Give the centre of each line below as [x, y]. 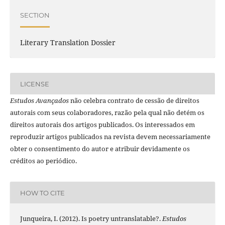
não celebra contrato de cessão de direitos [134, 100]
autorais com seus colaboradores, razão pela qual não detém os [107, 113]
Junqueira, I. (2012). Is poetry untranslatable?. [91, 219]
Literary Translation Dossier [68, 42]
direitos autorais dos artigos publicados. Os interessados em [102, 125]
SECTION [35, 15]
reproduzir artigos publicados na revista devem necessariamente [110, 137]
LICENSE [34, 84]
